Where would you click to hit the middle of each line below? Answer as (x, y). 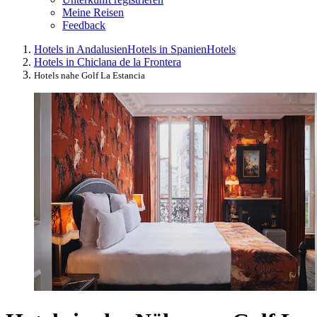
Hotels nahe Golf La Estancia (90, 75)
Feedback (84, 25)
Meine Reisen (93, 12)
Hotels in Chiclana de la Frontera (108, 62)
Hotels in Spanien (167, 49)
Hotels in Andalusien (81, 49)
